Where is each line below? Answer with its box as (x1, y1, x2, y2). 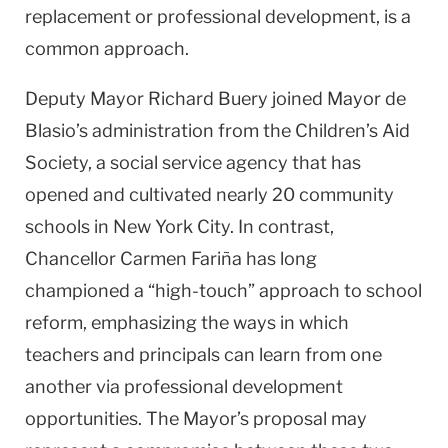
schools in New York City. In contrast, (25, 215, 334, 237)
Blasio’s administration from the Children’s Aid (25, 119, 410, 141)
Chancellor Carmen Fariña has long (25, 247, 317, 269)
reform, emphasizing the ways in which (25, 311, 349, 333)
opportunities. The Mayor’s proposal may (25, 407, 367, 429)
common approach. (25, 37, 189, 59)
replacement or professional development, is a (25, 5, 411, 27)
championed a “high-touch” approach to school (25, 279, 422, 301)
